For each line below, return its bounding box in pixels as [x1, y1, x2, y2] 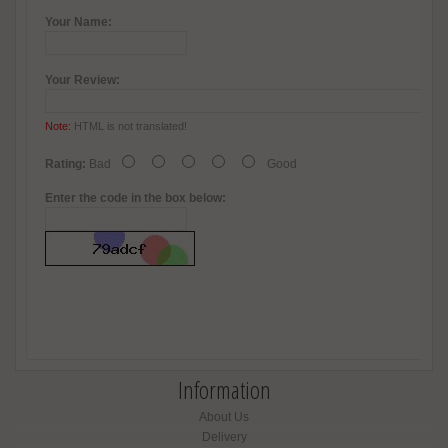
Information [177, 373, 271, 407]
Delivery [201, 430, 247, 445]
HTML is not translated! [71, 120, 187, 133]
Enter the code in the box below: [45, 191, 226, 206]
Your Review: [45, 73, 120, 88]
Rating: [45, 157, 86, 172]
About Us [199, 410, 249, 425]
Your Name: [45, 15, 112, 30]
